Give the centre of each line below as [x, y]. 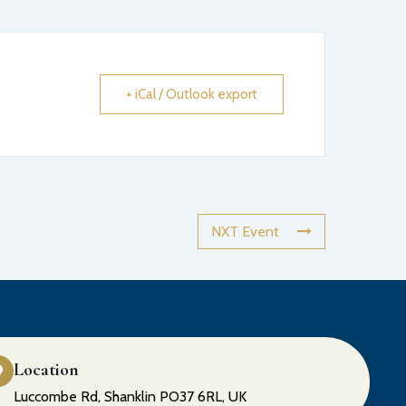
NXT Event [245, 231]
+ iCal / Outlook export [191, 94]
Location [46, 369]
